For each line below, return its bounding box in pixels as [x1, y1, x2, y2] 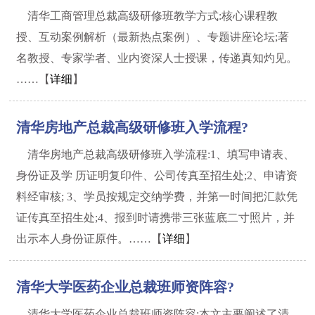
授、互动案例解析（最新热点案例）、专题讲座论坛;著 [16, 31, 290, 43]
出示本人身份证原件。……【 [16, 233, 163, 245]
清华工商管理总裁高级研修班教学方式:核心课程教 [27, 10, 278, 22]
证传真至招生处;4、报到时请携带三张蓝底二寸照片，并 [16, 212, 295, 224]
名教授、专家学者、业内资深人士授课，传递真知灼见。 [16, 52, 298, 64]
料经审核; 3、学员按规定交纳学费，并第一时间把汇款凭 [16, 191, 298, 202]
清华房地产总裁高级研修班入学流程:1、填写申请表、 [27, 148, 295, 160]
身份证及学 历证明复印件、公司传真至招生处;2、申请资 [16, 169, 298, 181]
